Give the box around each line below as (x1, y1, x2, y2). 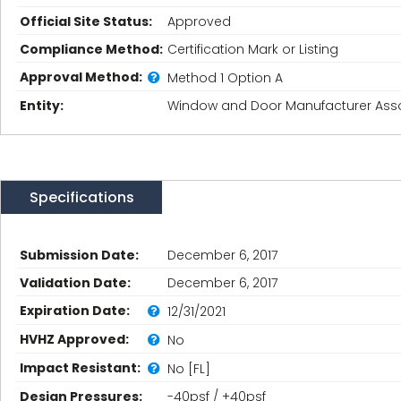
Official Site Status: (20, 13, 152, 30)
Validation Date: (20, 274, 131, 292)
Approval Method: (20, 68, 142, 86)
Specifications (29, 187, 134, 208)
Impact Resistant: (20, 359, 141, 377)
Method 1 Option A (167, 68, 283, 87)
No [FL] (167, 359, 210, 378)
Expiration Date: (20, 302, 130, 320)
